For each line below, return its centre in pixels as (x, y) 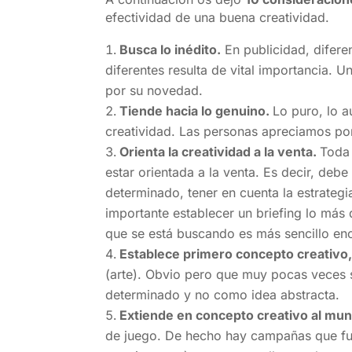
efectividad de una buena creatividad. (218, 17)
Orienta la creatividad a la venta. (220, 151)
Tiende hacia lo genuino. (196, 110)
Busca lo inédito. (170, 49)
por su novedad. (154, 90)
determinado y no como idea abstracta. (223, 294)
